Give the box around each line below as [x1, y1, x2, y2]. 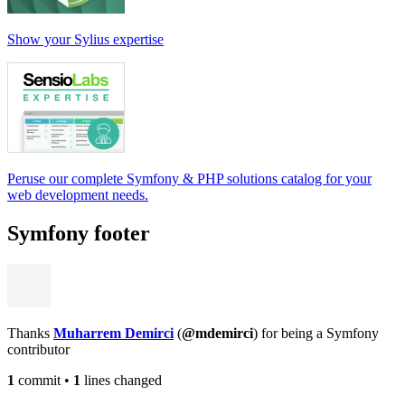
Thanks [7, 325, 53, 341]
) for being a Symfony [253, 325, 379, 341]
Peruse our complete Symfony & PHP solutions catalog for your [7, 171, 372, 187]
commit [14, 372, 61, 388]
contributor [7, 341, 70, 357]
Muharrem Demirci [53, 325, 174, 341]
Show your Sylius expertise [7, 32, 164, 48]
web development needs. [7, 187, 148, 203]
